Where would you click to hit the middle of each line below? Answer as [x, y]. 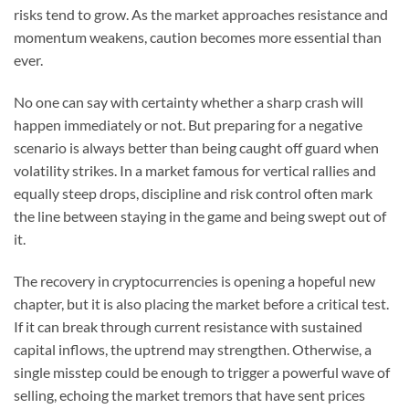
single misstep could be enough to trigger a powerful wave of [202, 372]
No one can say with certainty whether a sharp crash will [189, 101]
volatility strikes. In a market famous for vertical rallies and [195, 170]
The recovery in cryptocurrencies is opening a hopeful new [194, 280]
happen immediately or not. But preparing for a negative [188, 124]
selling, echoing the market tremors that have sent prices [189, 394]
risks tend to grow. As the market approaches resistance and [201, 15]
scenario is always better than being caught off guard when [196, 147]
